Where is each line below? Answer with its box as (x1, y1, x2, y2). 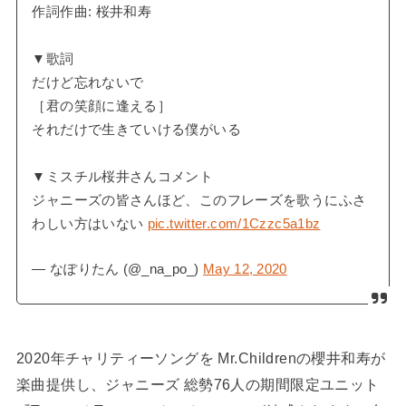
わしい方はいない (32, 216, 148, 231)
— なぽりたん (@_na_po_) (32, 262, 204, 277)
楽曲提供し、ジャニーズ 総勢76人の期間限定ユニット (15, 375, 380, 392)
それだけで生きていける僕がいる (32, 121, 241, 137)
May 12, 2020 (203, 262, 287, 277)
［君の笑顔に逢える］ (32, 98, 172, 113)
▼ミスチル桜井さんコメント (32, 169, 214, 184)
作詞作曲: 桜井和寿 (32, 4, 152, 19)
